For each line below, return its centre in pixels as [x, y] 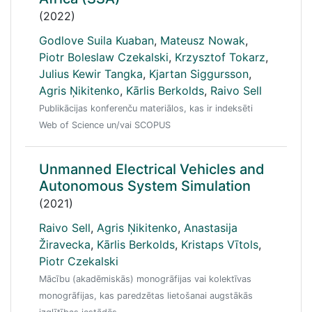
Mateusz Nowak [203, 40]
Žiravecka [65, 244]
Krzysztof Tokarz [220, 57]
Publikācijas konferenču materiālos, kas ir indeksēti [146, 108]
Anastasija [211, 228]
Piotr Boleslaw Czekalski [104, 57]
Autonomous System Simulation [145, 186]
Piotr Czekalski [79, 261]
